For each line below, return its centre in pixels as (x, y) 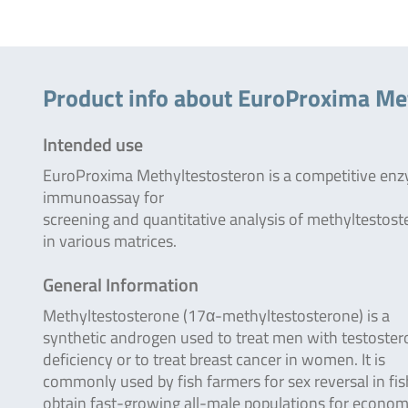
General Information (121, 285)
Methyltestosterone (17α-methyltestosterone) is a (216, 316)
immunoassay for (103, 197)
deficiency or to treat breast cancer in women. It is (214, 359)
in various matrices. (110, 241)
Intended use (93, 144)
